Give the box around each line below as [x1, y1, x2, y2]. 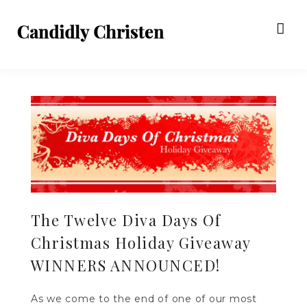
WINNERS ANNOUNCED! [30, 254, 221, 275]
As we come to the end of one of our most [30, 292, 257, 305]
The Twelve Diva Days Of [30, 209, 221, 230]
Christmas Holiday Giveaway [30, 232, 251, 253]
